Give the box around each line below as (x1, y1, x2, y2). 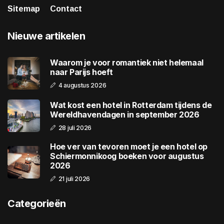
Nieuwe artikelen (7, 30, 85, 42)
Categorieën (7, 197, 66, 210)
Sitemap (7, 4, 40, 13)
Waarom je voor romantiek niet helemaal (50, 57, 203, 67)
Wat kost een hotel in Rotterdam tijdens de (50, 99, 212, 110)
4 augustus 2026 (58, 81, 106, 89)
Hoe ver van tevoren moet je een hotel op (50, 141, 207, 152)
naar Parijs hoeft (50, 66, 113, 77)
